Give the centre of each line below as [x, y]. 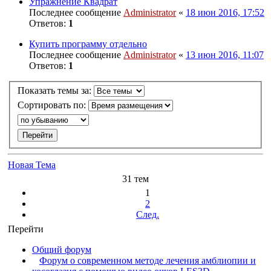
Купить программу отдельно [88, 44]
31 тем [135, 179]
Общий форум [62, 250]
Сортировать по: [53, 105]
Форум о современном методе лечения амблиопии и [148, 261]
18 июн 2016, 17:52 [225, 12]
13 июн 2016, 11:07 [225, 54]
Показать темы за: [56, 91]
